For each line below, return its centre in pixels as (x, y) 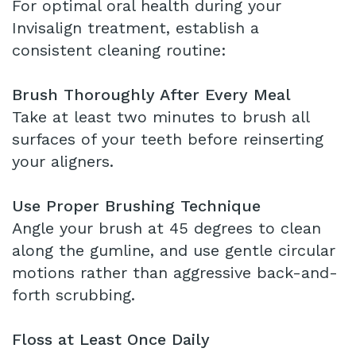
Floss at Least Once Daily (111, 340)
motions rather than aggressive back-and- (175, 273)
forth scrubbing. (74, 295)
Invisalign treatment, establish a (135, 28)
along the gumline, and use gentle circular (174, 251)
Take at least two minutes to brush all (161, 117)
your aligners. (63, 162)
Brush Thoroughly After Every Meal (151, 95)
